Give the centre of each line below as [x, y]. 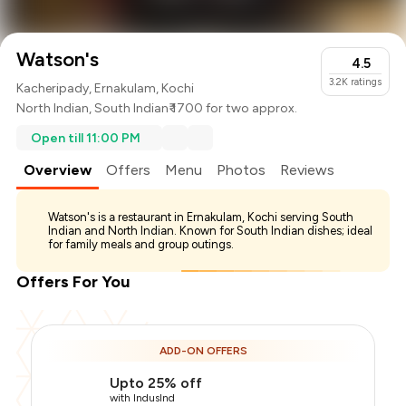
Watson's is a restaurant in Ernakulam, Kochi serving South [201, 217]
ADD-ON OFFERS [203, 351]
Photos [242, 170]
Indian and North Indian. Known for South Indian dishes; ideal [211, 231]
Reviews [308, 170]
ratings [366, 82]
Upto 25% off [156, 383]
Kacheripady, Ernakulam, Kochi [106, 89]
